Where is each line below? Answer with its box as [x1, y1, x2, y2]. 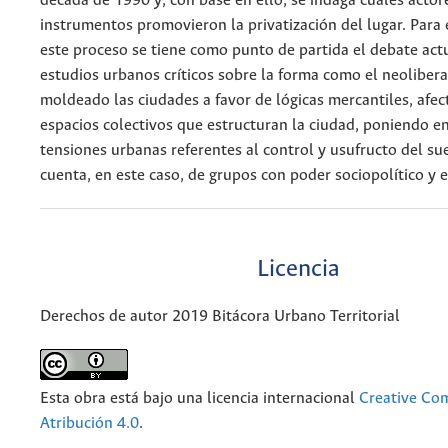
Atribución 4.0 [40, 414, 139, 432]
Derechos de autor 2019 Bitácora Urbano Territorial [40, 307, 400, 325]
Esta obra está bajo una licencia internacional [40, 389, 359, 407]
